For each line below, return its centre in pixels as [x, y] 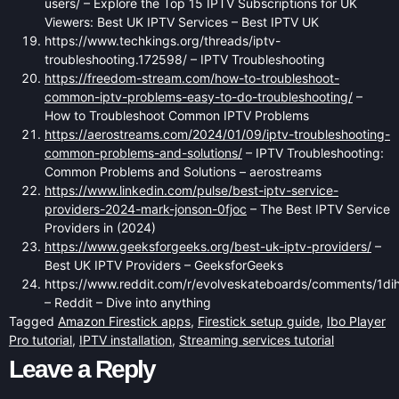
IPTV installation [126, 339]
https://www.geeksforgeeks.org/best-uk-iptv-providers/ [208, 246]
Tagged [33, 321]
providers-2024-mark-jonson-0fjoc [146, 208]
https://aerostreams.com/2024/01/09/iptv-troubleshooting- [217, 134]
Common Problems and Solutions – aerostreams [183, 171]
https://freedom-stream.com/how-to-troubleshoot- [192, 77]
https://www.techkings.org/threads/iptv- [163, 40]
